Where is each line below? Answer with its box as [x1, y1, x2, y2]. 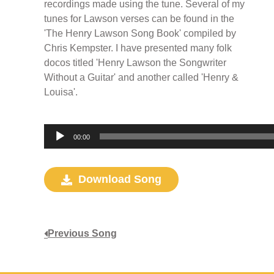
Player [43, 141, 68, 153]
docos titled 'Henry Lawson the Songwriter [44, 57, 226, 68]
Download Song [78, 173, 161, 186]
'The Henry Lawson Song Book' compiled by [44, 28, 236, 39]
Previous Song [48, 228, 117, 239]
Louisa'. [44, 87, 78, 98]
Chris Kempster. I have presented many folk [44, 43, 232, 54]
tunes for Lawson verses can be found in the [44, 13, 234, 24]
